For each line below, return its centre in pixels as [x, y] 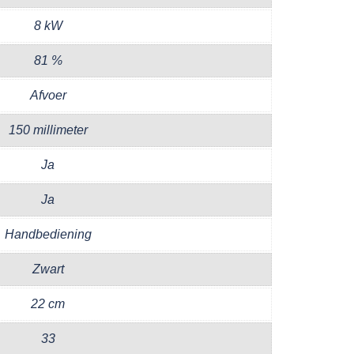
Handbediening [48, 234]
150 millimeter [48, 130]
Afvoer [48, 95]
